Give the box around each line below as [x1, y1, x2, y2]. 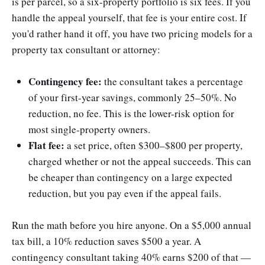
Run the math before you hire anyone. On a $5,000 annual [12, 218, 251, 232]
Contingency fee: [28, 74, 102, 89]
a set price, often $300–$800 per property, [64, 138, 243, 153]
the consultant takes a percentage [102, 75, 243, 89]
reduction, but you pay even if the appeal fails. [28, 186, 221, 201]
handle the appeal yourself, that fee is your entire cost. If [12, 11, 247, 25]
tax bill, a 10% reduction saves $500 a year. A [12, 234, 201, 248]
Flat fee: [28, 138, 64, 153]
